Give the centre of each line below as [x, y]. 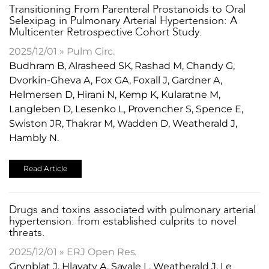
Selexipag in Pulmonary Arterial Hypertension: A [123, 21]
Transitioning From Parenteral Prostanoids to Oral [128, 9]
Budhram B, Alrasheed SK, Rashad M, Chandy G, [122, 65]
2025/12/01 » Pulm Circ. [62, 51]
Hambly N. [34, 138]
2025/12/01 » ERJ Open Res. [73, 252]
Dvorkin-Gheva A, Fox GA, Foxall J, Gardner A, [116, 80]
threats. [27, 233]
